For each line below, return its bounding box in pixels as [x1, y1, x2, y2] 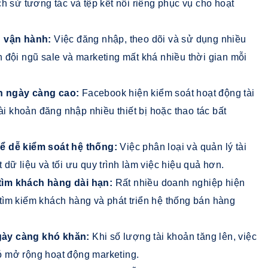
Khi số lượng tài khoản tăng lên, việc [92, 231, 257, 242]
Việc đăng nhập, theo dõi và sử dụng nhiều [54, 33, 246, 44]
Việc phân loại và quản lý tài [120, 141, 247, 152]
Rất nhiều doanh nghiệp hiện [115, 177, 245, 188]
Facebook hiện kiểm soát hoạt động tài [81, 87, 255, 98]
